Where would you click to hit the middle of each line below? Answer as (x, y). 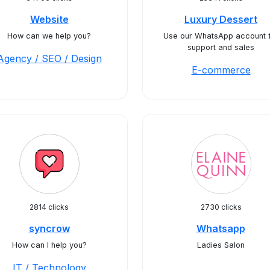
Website (49, 19)
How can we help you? (49, 36)
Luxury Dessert (221, 19)
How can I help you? (49, 245)
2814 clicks (49, 207)
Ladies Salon (221, 245)
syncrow (49, 228)
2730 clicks (221, 207)
